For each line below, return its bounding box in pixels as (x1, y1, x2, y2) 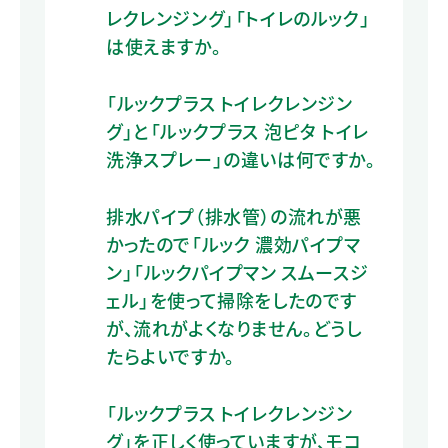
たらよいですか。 (106, 342, 235, 369)
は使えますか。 (106, 32, 222, 59)
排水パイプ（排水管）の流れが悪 (106, 202, 362, 229)
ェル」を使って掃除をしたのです (106, 286, 357, 313)
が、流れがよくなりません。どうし (106, 314, 362, 341)
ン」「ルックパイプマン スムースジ (106, 258, 369, 285)
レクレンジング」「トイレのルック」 (106, 4, 371, 31)
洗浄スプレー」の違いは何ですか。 (106, 145, 376, 172)
